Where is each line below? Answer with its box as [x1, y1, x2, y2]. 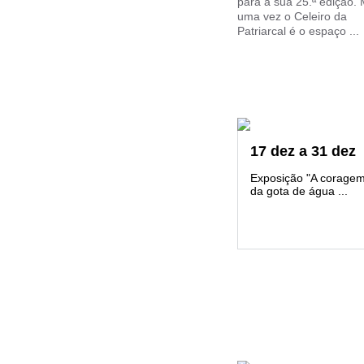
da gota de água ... [250, 184, 348, 197]
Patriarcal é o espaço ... [237, 24, 359, 37]
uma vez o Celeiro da [237, 10, 347, 23]
